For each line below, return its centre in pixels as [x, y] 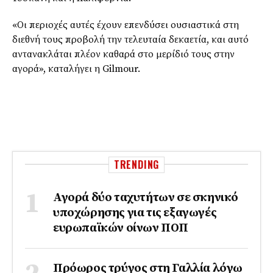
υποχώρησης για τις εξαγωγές [135, 213]
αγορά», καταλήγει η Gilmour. [76, 69]
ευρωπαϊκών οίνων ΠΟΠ [121, 228]
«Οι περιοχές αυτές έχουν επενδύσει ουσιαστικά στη [126, 25]
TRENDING [136, 164]
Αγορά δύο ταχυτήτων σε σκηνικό [146, 197]
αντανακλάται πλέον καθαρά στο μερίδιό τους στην [123, 54]
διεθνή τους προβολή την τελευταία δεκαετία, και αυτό [130, 39]
